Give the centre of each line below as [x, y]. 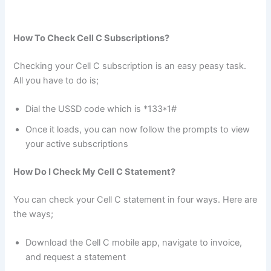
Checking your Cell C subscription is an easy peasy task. [130, 66]
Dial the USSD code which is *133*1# [101, 109]
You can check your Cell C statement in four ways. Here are [135, 200]
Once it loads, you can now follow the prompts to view [138, 130]
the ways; [34, 214]
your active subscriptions [77, 144]
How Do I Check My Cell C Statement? [95, 172]
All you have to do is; [56, 80]
